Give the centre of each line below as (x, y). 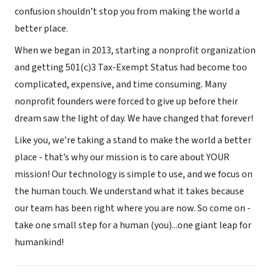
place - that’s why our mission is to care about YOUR (122, 157)
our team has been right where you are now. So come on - (133, 208)
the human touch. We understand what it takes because (129, 191)
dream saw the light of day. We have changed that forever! (134, 118)
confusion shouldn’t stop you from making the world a (127, 11)
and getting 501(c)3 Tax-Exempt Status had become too (131, 67)
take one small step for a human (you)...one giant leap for (133, 225)
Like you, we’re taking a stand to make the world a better (133, 140)
